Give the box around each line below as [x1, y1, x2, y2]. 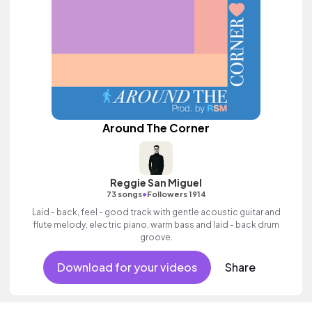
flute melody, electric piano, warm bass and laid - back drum [33, 219, 279, 230]
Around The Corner [102, 120, 210, 135]
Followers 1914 [146, 189, 206, 198]
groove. [139, 232, 173, 242]
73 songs [106, 189, 142, 198]
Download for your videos [56, 260, 197, 274]
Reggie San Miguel [110, 176, 202, 189]
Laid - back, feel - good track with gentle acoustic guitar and [31, 207, 281, 217]
